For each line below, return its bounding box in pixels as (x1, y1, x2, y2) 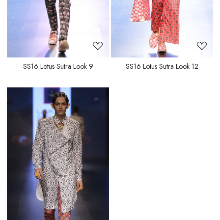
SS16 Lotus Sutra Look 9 (23, 61, 93, 72)
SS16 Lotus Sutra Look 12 (126, 61, 198, 72)
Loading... (48, 176, 75, 187)
